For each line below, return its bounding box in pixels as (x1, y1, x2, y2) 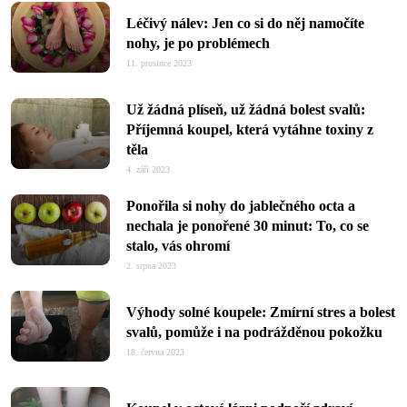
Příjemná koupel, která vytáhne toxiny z (126, 122, 373, 137)
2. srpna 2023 (126, 261, 176, 271)
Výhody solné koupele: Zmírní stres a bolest (126, 304, 395, 320)
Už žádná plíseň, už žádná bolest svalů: (126, 102, 365, 117)
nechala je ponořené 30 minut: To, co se (126, 218, 369, 233)
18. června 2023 (126, 347, 184, 357)
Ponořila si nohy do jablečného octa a (126, 198, 355, 213)
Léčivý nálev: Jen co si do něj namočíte (126, 15, 364, 31)
